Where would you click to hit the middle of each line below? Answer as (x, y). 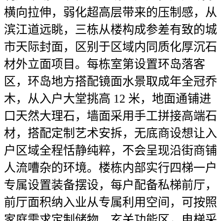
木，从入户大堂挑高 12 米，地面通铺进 (108, 99)
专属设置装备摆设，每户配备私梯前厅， (110, 185)
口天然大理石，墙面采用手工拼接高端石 (110, 116)
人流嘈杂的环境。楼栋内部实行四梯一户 (110, 168)
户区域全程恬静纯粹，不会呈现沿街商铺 (110, 150)
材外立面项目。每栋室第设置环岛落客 (105, 64)
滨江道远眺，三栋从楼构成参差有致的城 (110, 30)
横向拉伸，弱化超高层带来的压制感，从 (110, 12)
